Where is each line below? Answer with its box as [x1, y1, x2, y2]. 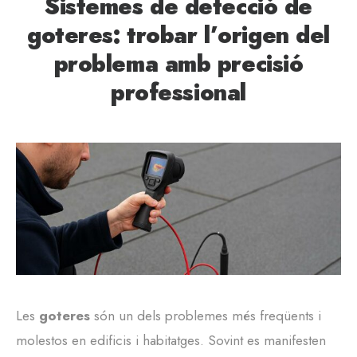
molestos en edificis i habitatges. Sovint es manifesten [16, 331, 326, 351]
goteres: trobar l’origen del [27, 18, 330, 53]
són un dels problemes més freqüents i [90, 306, 321, 326]
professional [111, 76, 246, 110]
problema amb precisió [53, 47, 304, 81]
